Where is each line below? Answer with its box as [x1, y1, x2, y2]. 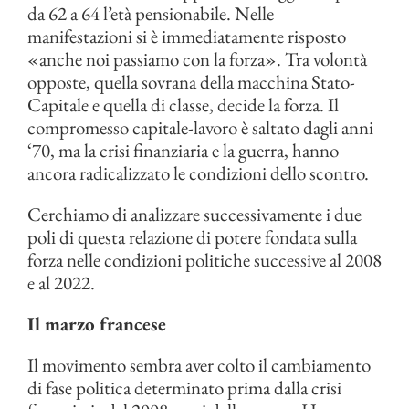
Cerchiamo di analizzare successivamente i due [27, 202, 362, 226]
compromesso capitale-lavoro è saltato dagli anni [27, 115, 373, 140]
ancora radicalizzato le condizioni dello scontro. [27, 161, 369, 185]
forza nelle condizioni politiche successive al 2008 [27, 247, 382, 272]
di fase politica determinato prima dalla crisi [27, 375, 341, 400]
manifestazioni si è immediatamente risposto [27, 24, 346, 48]
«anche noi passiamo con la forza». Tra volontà [27, 47, 367, 71]
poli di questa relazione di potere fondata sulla [27, 225, 357, 249]
